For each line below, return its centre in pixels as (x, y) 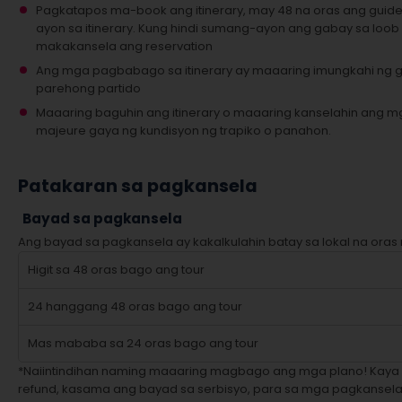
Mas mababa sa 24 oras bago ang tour (143, 343)
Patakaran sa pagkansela (138, 186)
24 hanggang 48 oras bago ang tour (135, 306)
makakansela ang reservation (124, 46)
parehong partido (88, 88)
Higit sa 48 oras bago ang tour (116, 270)
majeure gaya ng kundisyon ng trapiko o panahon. (184, 131)
